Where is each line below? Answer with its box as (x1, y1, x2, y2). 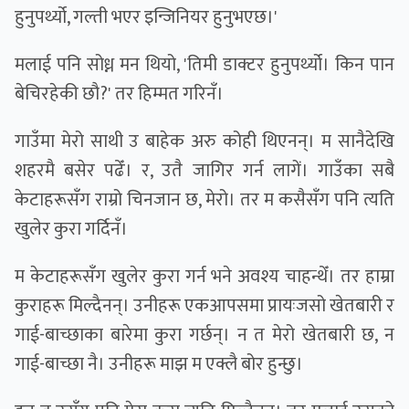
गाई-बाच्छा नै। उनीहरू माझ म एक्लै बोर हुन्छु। (15, 349, 303, 381)
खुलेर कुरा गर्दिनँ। (15, 214, 128, 246)
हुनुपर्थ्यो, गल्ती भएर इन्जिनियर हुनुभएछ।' (15, 2, 278, 34)
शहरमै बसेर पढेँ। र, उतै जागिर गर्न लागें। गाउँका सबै (15, 155, 394, 187)
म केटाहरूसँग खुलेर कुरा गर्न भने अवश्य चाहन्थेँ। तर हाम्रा (15, 261, 394, 293)
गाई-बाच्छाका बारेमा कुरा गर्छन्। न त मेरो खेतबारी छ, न (15, 320, 394, 351)
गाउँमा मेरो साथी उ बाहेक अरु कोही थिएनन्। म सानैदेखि (15, 126, 394, 158)
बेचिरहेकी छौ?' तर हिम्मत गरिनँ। (15, 79, 224, 110)
